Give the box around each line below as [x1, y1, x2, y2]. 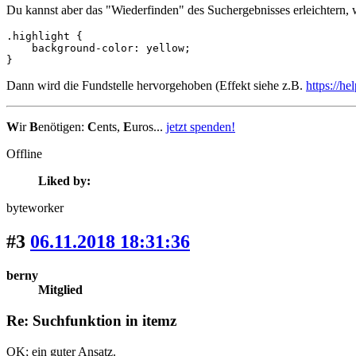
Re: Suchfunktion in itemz [6, 311, 176, 329]
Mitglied [38, 283, 83, 297]
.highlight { [6, 30, 83, 43]
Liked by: [38, 174, 91, 188]
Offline [6, 147, 42, 161]
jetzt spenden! [166, 120, 235, 134]
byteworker [6, 201, 64, 215]
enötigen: [38, 120, 87, 134]
